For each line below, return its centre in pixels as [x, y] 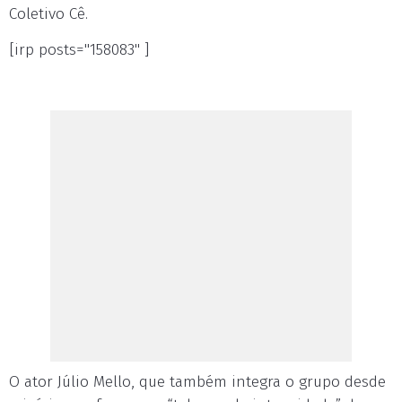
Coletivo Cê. [48, 14]
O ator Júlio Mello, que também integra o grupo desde [197, 382]
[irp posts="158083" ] [79, 50]
